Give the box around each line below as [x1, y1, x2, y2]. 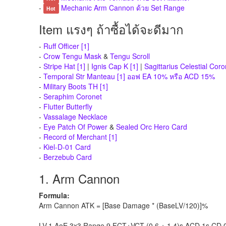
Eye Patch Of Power [43, 122, 107, 132]
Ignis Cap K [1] [91, 61, 138, 71]
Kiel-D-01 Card [43, 142, 91, 152]
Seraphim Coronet [43, 91, 102, 101]
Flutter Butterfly [43, 101, 92, 111]
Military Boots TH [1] [43, 81, 108, 91]
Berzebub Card [43, 152, 92, 162]
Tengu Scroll [110, 51, 150, 61]
